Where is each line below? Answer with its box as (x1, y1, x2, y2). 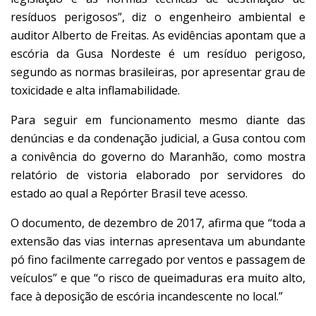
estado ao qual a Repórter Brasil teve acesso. (11, 185, 248, 201)
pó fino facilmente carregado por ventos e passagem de (11, 251, 305, 267)
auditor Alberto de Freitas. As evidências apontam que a (11, 27, 305, 43)
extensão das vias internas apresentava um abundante (11, 233, 305, 249)
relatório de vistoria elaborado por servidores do (11, 166, 305, 183)
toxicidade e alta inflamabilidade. (11, 82, 180, 98)
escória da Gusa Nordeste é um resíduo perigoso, (11, 45, 305, 61)
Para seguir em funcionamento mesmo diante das (11, 111, 305, 128)
